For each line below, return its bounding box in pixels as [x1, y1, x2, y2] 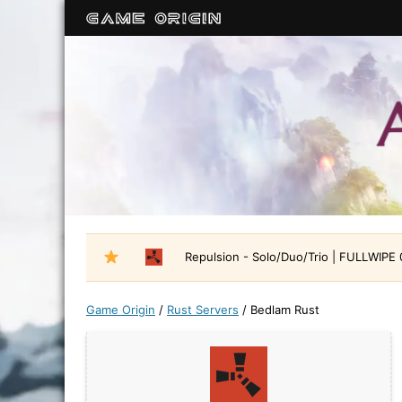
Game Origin [86, 302, 155, 317]
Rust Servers [167, 302, 239, 317]
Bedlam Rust [250, 302, 319, 317]
